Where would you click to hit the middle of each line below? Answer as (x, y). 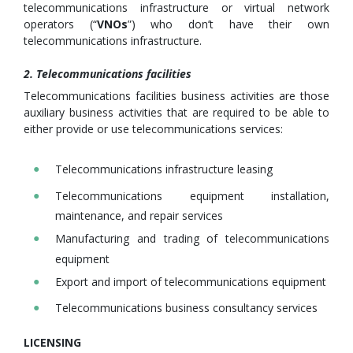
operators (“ (60, 24)
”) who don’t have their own (229, 24)
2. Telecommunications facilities (108, 74)
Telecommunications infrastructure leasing (164, 169)
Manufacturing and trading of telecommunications (192, 239)
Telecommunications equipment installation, (192, 195)
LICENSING (52, 342)
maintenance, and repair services (139, 216)
